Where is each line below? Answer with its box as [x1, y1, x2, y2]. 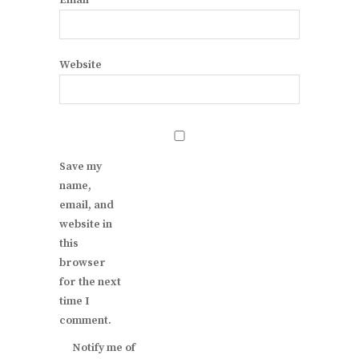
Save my [59, 159, 102, 175]
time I [59, 294, 90, 309]
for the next [59, 275, 121, 290]
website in [59, 217, 112, 232]
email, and [59, 198, 114, 213]
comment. [59, 313, 111, 329]
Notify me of [72, 341, 135, 356]
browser [59, 256, 106, 271]
